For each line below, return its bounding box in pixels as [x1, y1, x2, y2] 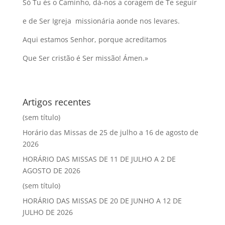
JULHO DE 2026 [22, 207, 73, 217]
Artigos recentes [22, 96, 91, 108]
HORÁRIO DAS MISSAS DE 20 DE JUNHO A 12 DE [22, 196, 182, 205]
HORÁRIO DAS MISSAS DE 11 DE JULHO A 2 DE [22, 154, 176, 164]
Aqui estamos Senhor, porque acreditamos [22, 35, 167, 44]
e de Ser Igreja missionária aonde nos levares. [22, 16, 180, 26]
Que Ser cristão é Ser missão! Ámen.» [22, 53, 148, 63]
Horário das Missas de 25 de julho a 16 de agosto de [22, 128, 198, 137]
